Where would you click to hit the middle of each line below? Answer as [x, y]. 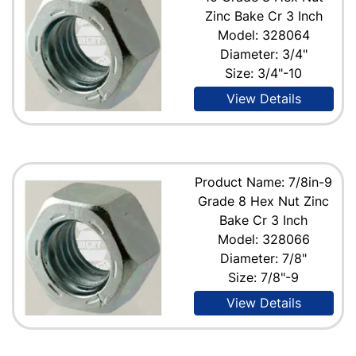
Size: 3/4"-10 [264, 73]
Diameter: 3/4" [263, 54]
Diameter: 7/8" [264, 258]
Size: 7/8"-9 [264, 277]
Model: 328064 [263, 35]
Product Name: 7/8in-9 [264, 182]
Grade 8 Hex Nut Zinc [264, 201]
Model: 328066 [263, 239]
